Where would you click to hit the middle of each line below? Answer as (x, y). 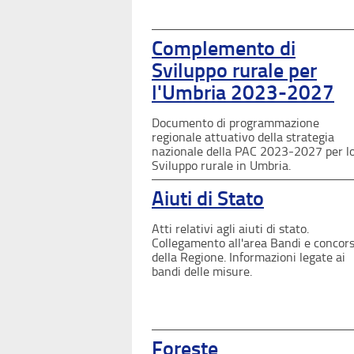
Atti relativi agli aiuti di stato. (230, 228)
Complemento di (224, 48)
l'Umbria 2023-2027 (243, 92)
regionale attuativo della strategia (243, 137)
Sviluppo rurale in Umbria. (221, 165)
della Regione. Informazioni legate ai (249, 257)
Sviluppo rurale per (234, 70)
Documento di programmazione (235, 122)
